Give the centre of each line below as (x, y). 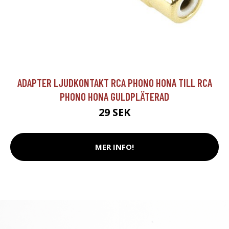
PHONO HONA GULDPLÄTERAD (114, 96)
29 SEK (114, 112)
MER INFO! (114, 147)
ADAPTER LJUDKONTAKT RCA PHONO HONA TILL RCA (114, 82)
